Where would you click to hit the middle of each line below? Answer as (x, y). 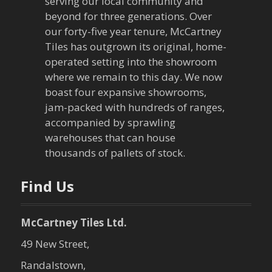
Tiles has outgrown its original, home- (136, 47)
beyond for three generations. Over (129, 16)
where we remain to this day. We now (134, 77)
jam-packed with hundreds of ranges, (135, 107)
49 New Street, (55, 244)
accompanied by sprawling (110, 123)
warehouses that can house (110, 138)
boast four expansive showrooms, (126, 92)
